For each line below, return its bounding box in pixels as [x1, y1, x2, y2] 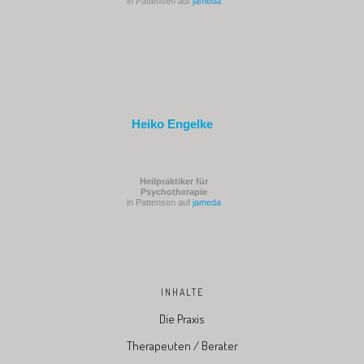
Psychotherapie [141, 186, 207, 197]
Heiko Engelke [132, 116, 213, 131]
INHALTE [160, 285, 204, 298]
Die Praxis [159, 310, 205, 327]
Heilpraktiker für [140, 175, 208, 186]
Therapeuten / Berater [126, 337, 238, 353]
